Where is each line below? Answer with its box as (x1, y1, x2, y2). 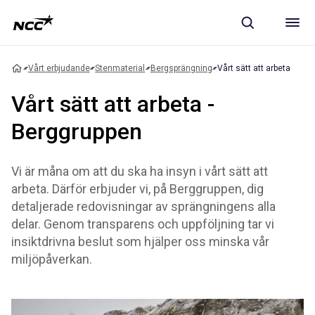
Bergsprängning (150, 63, 212, 73)
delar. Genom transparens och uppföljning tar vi (11, 217, 274, 231)
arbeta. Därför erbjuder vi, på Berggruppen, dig (11, 181, 264, 196)
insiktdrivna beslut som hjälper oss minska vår (11, 234, 269, 249)
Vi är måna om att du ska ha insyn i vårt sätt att (11, 164, 268, 179)
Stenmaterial (95, 63, 146, 73)
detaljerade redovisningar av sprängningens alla (11, 199, 276, 214)
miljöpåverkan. (11, 252, 92, 266)
